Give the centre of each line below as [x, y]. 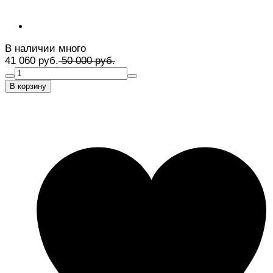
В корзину [28, 86]
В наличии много [45, 48]
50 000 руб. [87, 60]
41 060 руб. [32, 60]
